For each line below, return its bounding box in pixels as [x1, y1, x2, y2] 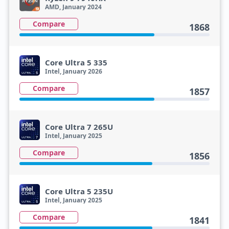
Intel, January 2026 [44, 67, 102, 76]
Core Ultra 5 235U [44, 186, 113, 196]
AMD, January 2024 [44, 3, 102, 11]
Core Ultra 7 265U [44, 122, 113, 132]
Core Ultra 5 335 [44, 57, 107, 67]
